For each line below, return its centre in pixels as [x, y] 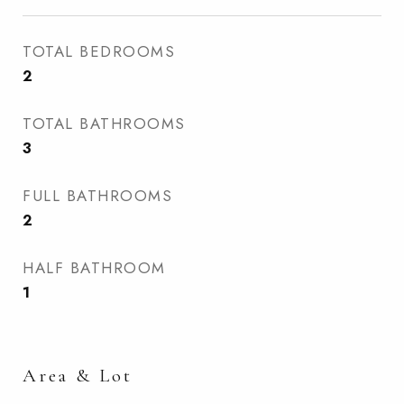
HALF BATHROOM [94, 268]
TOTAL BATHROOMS [104, 124]
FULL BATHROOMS [97, 196]
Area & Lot [78, 376]
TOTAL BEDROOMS [99, 51]
